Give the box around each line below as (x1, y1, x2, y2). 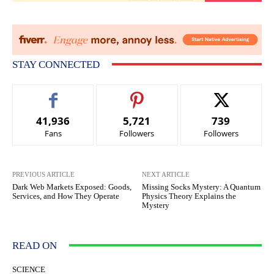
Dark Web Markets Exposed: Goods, (12, 182, 131, 191)
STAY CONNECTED (12, 58, 100, 70)
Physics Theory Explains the (142, 191, 237, 201)
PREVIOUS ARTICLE (12, 170, 75, 178)
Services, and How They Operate (12, 191, 119, 201)
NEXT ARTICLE (142, 170, 190, 178)
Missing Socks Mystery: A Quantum (142, 182, 261, 191)
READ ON (12, 239, 57, 251)
